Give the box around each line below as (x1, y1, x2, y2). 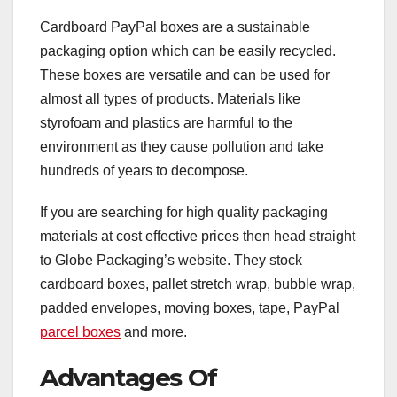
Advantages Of (40, 362, 217, 393)
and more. (121, 324, 187, 340)
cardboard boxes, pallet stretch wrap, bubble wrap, (40, 276, 355, 292)
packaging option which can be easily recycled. (40, 43, 336, 59)
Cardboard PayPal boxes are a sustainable (40, 19, 310, 35)
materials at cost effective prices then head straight (40, 229, 355, 245)
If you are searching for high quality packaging (40, 205, 328, 221)
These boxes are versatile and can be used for (40, 67, 330, 83)
